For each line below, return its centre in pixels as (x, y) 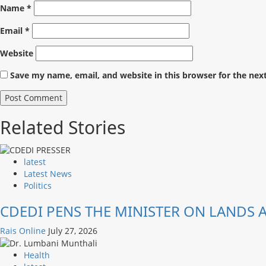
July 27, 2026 (73, 230)
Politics (38, 185)
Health (37, 255)
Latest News (48, 173)
